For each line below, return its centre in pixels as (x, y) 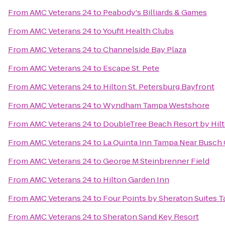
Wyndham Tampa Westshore (156, 105)
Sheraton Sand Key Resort (151, 217)
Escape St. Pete (131, 68)
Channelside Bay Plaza (145, 49)
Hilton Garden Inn (136, 180)
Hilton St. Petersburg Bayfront (159, 87)
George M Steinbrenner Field (156, 161)
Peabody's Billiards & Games (155, 12)
